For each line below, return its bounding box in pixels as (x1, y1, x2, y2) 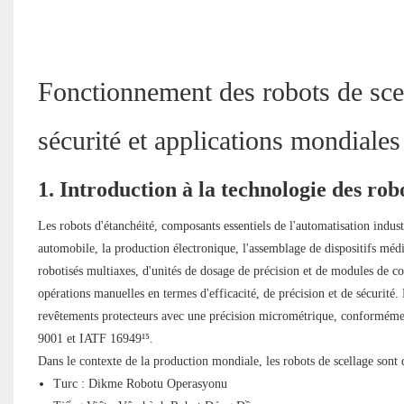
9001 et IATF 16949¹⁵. (37, 332, 153, 346)
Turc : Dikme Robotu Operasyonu (52, 377, 227, 391)
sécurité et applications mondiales (37, 125, 400, 156)
